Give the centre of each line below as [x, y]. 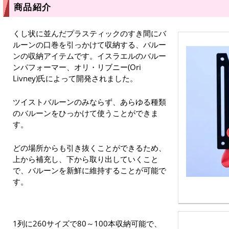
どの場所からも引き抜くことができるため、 [89, 148]
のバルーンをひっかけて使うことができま [86, 113]
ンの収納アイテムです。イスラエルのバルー [89, 56]
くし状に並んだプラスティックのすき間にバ [89, 33]
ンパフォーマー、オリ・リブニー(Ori [77, 67]
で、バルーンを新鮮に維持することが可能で [89, 170]
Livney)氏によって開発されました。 [75, 78]
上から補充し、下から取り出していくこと [86, 159]
